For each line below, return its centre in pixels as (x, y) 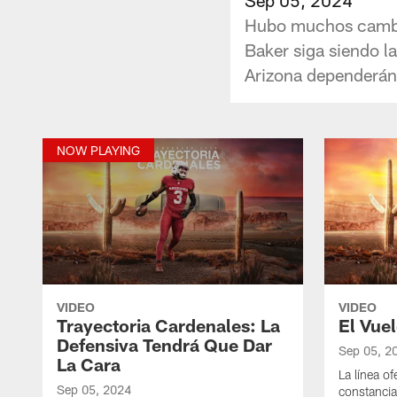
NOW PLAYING (98, 150)
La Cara (89, 364)
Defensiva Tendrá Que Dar (164, 344)
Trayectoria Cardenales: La (168, 325)
